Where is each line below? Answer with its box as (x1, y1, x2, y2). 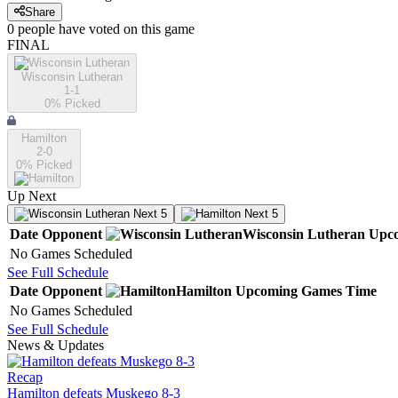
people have (18, 21, 85, 37)
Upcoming (235, 283, 298, 299)
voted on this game (85, 21, 195, 37)
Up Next (7, 188, 56, 204)
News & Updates (7, 338, 104, 354)
